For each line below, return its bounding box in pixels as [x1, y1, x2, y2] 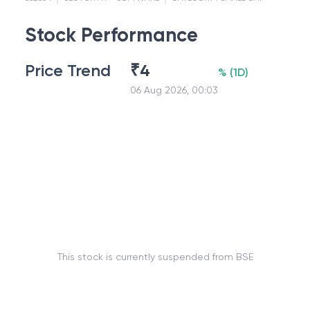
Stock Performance [25, 24, 198, 46]
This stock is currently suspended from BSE [57, 250, 253, 262]
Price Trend [25, 60, 111, 80]
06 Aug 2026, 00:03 [130, 84, 218, 95]
